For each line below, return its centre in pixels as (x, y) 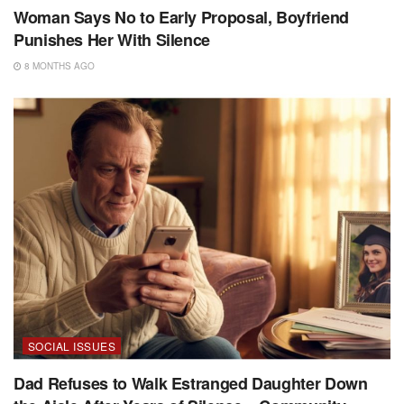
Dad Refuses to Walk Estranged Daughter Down (191, 383)
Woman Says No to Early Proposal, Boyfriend (181, 17)
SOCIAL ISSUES (72, 345)
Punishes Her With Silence (112, 39)
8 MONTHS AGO (58, 65)
